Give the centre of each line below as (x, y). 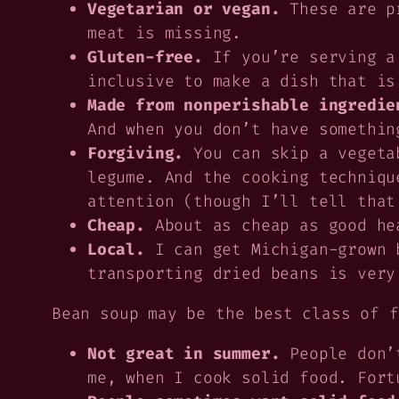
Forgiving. (141, 154)
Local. (116, 250)
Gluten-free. (145, 57)
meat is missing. (165, 33)
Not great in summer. (184, 354)
